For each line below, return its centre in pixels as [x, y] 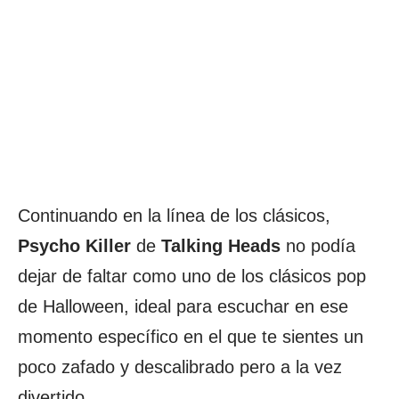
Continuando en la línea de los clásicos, [174, 216]
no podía [318, 246]
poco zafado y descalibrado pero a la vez [180, 367]
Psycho [49, 246]
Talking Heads [221, 246]
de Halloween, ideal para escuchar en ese [183, 306]
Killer [108, 246]
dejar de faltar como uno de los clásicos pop [192, 276]
